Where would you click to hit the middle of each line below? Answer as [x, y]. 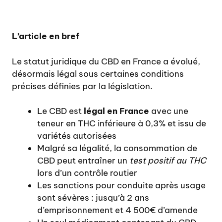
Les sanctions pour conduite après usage [121, 186]
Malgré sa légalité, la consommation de [117, 148]
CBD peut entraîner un [83, 161]
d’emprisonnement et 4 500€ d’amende [117, 210]
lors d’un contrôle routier [87, 173]
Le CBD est [60, 111]
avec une [169, 111]
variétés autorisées [77, 136]
